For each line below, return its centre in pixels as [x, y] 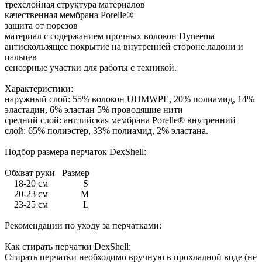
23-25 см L [47, 204]
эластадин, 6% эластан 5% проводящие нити [94, 109]
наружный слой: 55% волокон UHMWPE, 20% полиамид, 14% [130, 99]
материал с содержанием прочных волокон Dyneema [110, 36]
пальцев [21, 57]
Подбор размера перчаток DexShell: [75, 151]
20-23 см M [47, 194]
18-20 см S [46, 183]
